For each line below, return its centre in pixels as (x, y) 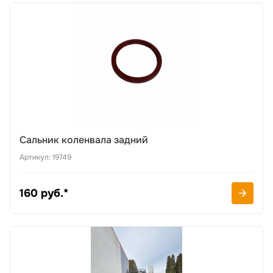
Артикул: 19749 (45, 157)
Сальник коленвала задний (84, 140)
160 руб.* (44, 193)
